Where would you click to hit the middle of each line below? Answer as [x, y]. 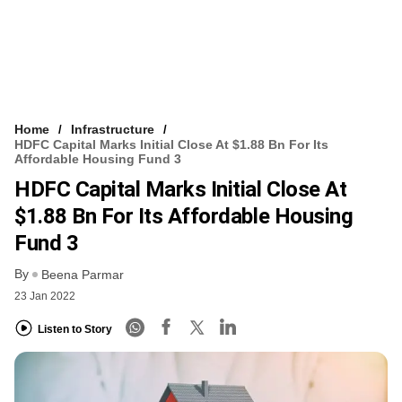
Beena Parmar [83, 275]
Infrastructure [113, 129]
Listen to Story [75, 329]
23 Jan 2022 [45, 297]
